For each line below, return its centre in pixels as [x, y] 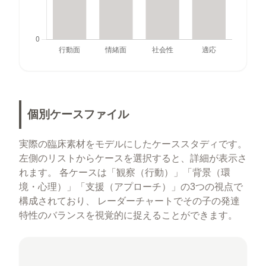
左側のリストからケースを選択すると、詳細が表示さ [133, 158]
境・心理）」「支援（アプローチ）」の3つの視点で [131, 186]
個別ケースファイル [78, 115]
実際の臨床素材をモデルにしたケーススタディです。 [133, 144]
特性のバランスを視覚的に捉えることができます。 [128, 215]
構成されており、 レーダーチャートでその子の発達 [129, 201]
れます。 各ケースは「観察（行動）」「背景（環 [125, 172]
